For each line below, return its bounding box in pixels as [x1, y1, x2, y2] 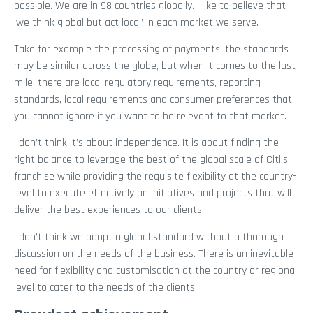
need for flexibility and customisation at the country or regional [14, 263, 297, 278]
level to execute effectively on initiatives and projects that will [14, 186, 291, 201]
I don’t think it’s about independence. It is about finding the [14, 136, 279, 151]
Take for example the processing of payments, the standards [14, 41, 289, 57]
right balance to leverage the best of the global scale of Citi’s [14, 152, 288, 168]
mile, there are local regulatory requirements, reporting [14, 75, 261, 90]
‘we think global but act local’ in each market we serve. [14, 15, 259, 30]
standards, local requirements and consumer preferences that [14, 92, 292, 107]
